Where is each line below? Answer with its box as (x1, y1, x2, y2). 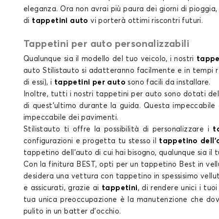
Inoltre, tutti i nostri (23, 90, 94, 98)
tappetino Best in (141, 161, 206, 168)
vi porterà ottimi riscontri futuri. (88, 17, 203, 24)
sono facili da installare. (126, 79, 213, 86)
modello (79, 55, 110, 63)
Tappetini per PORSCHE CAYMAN (99, 11, 214, 19)
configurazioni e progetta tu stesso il (23, 137, 156, 145)
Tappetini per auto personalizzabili (23, 39, 189, 49)
